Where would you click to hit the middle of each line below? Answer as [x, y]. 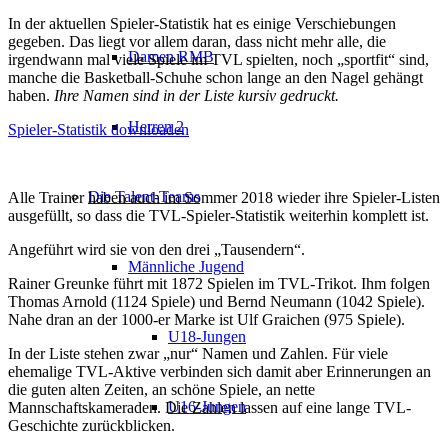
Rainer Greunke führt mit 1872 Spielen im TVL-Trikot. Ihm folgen [219, 283]
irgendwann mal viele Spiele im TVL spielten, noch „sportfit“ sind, [218, 59]
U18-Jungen [207, 336]
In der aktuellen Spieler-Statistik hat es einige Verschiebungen [202, 23]
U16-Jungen [207, 406]
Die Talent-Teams [144, 196]
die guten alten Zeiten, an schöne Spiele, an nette [161, 389]
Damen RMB [171, 56]
